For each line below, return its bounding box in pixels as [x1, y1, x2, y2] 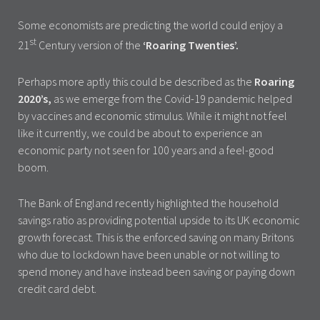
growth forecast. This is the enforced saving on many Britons [18, 229, 294, 244]
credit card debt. [18, 281, 96, 296]
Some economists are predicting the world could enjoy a [18, 18, 283, 33]
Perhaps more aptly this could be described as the [18, 74, 254, 89]
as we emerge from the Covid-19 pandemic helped [51, 91, 292, 106]
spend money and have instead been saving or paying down [18, 264, 295, 279]
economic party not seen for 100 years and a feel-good [18, 142, 274, 157]
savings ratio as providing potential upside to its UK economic [18, 212, 300, 227]
